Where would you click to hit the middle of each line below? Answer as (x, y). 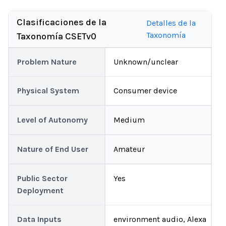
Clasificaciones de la (62, 22)
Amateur (129, 149)
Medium (129, 120)
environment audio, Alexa (160, 219)
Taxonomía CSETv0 (56, 36)
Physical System (48, 91)
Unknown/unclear (146, 62)
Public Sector (42, 178)
